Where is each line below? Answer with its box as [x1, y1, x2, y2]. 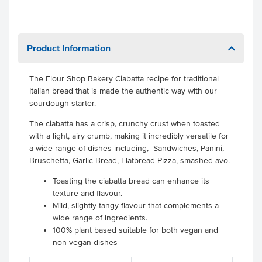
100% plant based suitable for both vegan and [53, 226, 218, 235]
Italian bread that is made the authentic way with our [29, 87, 217, 95]
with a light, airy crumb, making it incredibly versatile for [29, 132, 229, 140]
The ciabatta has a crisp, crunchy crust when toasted [29, 119, 220, 128]
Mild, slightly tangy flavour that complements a [53, 201, 219, 210]
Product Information [27, 43, 111, 53]
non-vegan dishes [53, 238, 118, 247]
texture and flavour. [53, 189, 122, 198]
